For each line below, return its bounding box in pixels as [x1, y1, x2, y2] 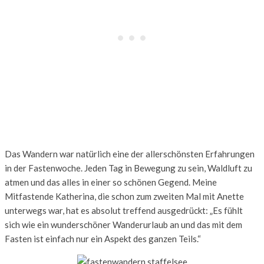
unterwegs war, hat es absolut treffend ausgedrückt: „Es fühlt [5, 204, 243, 216]
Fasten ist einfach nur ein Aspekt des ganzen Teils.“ [5, 233, 201, 244]
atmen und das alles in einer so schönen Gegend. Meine [5, 176, 217, 187]
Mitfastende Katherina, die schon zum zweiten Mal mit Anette [5, 190, 244, 202]
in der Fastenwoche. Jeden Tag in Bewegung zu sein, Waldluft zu [5, 162, 252, 173]
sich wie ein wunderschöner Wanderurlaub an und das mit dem [5, 219, 242, 230]
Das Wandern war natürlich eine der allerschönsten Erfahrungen [5, 148, 255, 159]
